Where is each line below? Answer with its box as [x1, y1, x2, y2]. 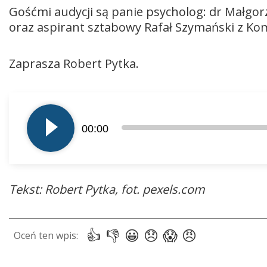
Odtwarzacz [8, 92, 60, 106]
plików [8, 108, 38, 122]
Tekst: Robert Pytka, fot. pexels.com [9, 181, 205, 197]
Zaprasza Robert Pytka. [9, 55, 139, 72]
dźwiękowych [8, 123, 67, 137]
